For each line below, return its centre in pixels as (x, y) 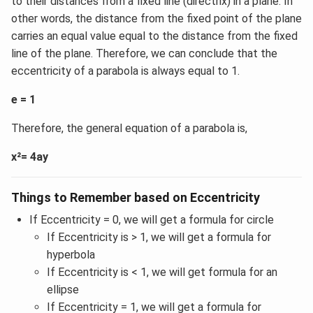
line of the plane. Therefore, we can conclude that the (144, 53)
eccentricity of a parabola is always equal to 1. (125, 71)
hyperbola (71, 254)
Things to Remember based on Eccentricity (136, 197)
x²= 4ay (30, 156)
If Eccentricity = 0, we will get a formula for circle (151, 219)
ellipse (63, 289)
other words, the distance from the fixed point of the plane (156, 18)
